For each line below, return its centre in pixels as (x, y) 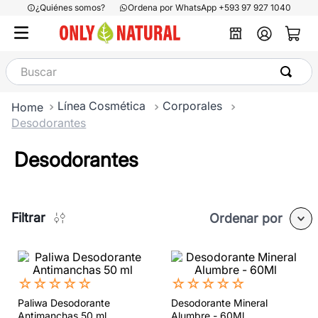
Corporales (193, 106)
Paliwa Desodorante (64, 302)
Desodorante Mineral (219, 302)
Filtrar (28, 217)
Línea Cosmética (102, 106)
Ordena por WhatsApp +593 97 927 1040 (209, 7)
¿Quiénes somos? (70, 7)
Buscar (23, 64)
